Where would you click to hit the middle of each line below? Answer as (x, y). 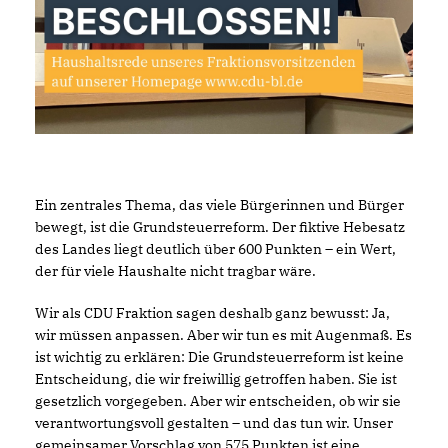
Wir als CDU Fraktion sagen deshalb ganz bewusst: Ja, (212, 312)
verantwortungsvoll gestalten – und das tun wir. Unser (214, 422)
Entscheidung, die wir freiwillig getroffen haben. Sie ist (216, 378)
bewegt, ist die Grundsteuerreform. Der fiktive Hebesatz (220, 226)
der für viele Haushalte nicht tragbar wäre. (175, 270)
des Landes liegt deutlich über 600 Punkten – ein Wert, (215, 248)
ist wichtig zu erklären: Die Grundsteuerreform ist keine (219, 356)
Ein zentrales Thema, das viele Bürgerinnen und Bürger (219, 204)
